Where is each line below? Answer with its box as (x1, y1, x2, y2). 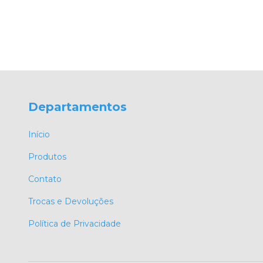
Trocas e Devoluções (28, 196, 113, 207)
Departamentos (28, 99, 127, 114)
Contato (28, 174, 62, 185)
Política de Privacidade (28, 218, 121, 230)
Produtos (28, 151, 66, 163)
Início (28, 129, 50, 140)
